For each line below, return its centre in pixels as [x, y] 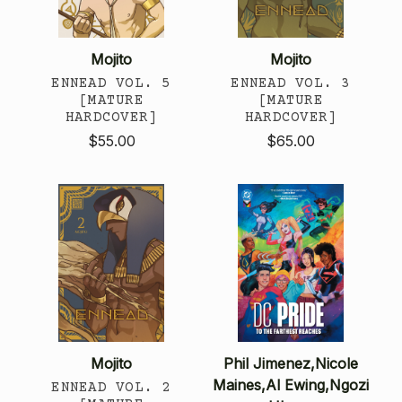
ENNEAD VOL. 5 [111, 83]
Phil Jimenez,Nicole [291, 363]
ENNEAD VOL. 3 [291, 83]
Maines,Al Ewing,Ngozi [291, 385]
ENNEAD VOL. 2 [111, 387]
